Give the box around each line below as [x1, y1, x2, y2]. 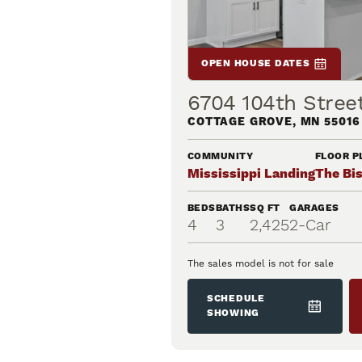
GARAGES [289, 202, 339, 215]
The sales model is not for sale [187, 258, 334, 270]
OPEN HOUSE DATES [201, 57, 310, 70]
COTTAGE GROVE [187, 115, 293, 130]
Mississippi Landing [187, 166, 315, 183]
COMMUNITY [187, 150, 254, 163]
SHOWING [207, 307, 260, 320]
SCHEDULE [207, 293, 265, 305]
